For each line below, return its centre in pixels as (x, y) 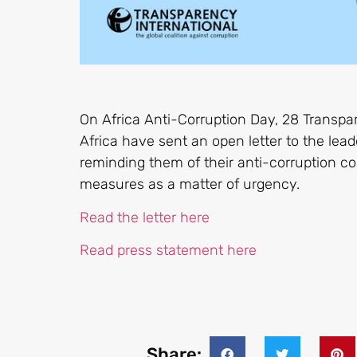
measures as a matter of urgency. (190, 184)
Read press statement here (168, 250)
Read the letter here (145, 217)
